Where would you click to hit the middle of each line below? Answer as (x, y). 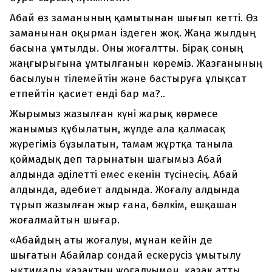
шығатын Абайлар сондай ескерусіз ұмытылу (125, 256)
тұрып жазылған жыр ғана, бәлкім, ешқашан (124, 205)
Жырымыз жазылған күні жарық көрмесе (114, 114)
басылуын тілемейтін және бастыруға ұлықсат (128, 79)
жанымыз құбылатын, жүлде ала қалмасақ (117, 129)
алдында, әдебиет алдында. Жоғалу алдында (125, 190)
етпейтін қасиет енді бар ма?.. (87, 94)
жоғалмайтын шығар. (65, 220)
